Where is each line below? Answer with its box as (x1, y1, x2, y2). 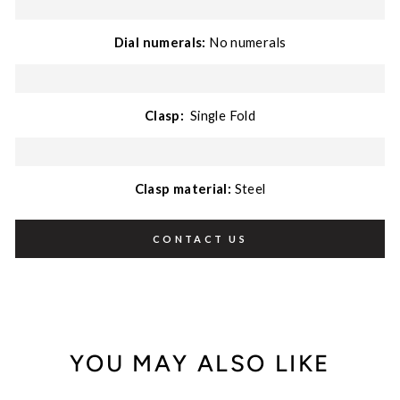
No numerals (205, 34, 287, 50)
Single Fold (187, 107, 255, 123)
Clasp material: (134, 180, 235, 196)
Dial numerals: (113, 34, 206, 50)
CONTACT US (153, 233, 247, 245)
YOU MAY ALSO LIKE (69, 349, 331, 378)
